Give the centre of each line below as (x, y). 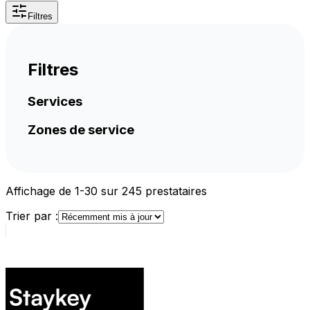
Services (55, 101)
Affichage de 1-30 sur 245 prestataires (106, 191)
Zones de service (81, 130)
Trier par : (32, 216)
